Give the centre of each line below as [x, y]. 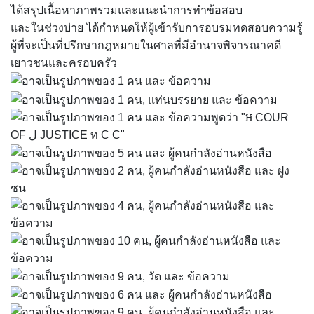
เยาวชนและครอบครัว [64, 63]
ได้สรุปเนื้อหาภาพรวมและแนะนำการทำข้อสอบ [127, 10]
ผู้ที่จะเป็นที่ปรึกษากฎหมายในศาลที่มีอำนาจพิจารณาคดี [146, 45]
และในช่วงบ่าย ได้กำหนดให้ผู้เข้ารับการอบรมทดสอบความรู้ [157, 28]
